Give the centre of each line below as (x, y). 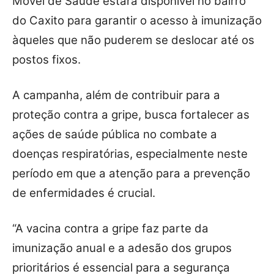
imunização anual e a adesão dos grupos (122, 248)
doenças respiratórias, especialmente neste (130, 154)
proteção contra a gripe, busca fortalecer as (131, 115)
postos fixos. (46, 60)
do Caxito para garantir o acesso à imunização (137, 21)
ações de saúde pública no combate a (115, 135)
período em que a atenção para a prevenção (131, 174)
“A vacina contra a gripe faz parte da (110, 229)
